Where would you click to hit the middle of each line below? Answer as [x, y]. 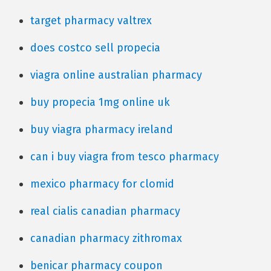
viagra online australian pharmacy [116, 75]
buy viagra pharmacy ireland [102, 129]
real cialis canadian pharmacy [105, 211]
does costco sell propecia [95, 48]
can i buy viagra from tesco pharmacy [125, 157]
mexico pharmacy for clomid [102, 184]
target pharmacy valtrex [91, 21]
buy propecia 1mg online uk [100, 102]
